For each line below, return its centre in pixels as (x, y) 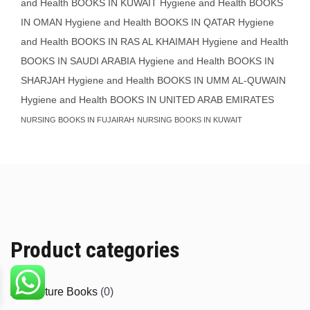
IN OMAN (42, 22)
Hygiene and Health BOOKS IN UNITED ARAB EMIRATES (147, 100)
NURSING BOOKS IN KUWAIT (190, 120)
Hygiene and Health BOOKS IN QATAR (150, 22)
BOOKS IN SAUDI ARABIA (78, 61)
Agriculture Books (54, 292)
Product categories (95, 250)
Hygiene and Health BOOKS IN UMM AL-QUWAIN (177, 80)
